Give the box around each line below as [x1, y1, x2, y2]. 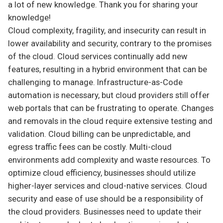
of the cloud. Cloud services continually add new [8, 52, 188, 62]
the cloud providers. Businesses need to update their [8, 207, 202, 217]
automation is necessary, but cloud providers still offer [8, 91, 210, 101]
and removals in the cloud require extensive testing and [8, 116, 213, 126]
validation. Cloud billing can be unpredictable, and [8, 129, 191, 139]
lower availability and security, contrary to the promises [8, 39, 212, 49]
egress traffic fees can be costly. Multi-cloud [8, 142, 172, 152]
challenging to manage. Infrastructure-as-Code [8, 78, 183, 88]
